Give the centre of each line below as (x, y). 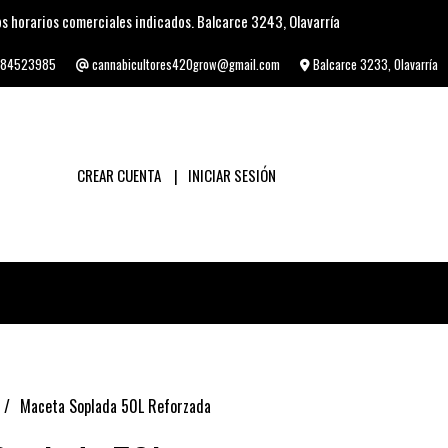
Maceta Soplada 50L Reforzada (115, 406)
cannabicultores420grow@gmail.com (184, 64)
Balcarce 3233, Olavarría (374, 64)
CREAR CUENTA (118, 174)
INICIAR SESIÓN (231, 174)
